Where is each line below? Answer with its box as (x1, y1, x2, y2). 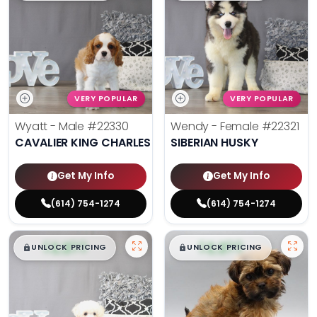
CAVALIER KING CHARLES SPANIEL (15, 134, 197, 151)
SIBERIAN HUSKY (171, 134, 258, 151)
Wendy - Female (171, 117, 262, 134)
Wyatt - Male (15, 117, 87, 134)
